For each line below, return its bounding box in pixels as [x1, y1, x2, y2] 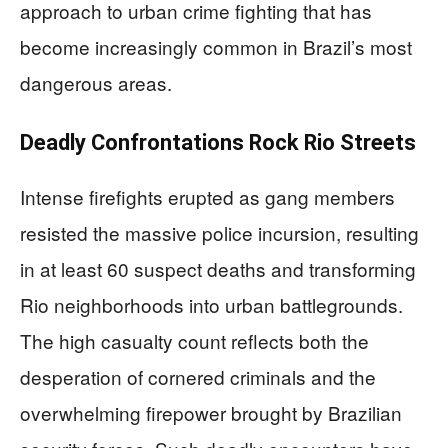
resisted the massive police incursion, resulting [20, 218, 419, 246]
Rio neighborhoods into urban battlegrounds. [20, 290, 403, 318]
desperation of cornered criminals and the [20, 362, 376, 390]
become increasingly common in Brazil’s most [20, 32, 412, 60]
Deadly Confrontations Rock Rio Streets [20, 129, 416, 155]
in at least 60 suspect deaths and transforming [20, 254, 416, 282]
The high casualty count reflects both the [20, 326, 369, 354]
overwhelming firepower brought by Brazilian [20, 398, 402, 426]
